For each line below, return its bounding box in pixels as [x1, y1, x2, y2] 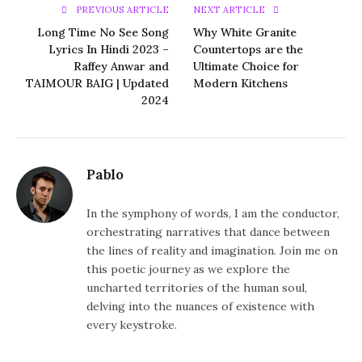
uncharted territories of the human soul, [86, 280, 307, 296]
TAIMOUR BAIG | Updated [26, 76, 169, 91]
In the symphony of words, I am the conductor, [86, 206, 339, 221]
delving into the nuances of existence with [86, 299, 314, 314]
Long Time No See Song [37, 25, 169, 40]
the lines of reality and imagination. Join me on [86, 243, 338, 259]
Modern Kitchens [193, 76, 288, 91]
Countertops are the [193, 42, 303, 57]
